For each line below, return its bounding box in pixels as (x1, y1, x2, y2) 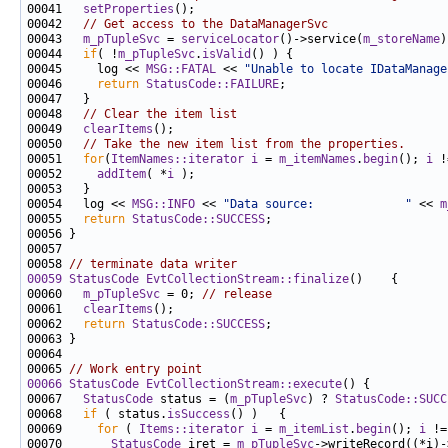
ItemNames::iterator (111, 152, 244, 167)
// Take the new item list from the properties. (83, 137, 405, 152)
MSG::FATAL (146, 62, 216, 77)
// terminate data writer (69, 257, 237, 272)
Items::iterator (139, 422, 244, 437)
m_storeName (363, 32, 440, 47)
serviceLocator (181, 32, 279, 47)
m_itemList (279, 422, 349, 437)
